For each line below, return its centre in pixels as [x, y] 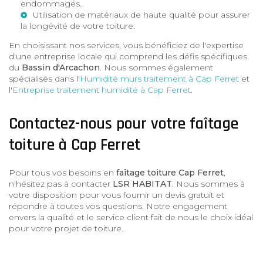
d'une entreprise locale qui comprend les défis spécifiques [128, 56]
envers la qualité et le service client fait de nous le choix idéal [131, 217]
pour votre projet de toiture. [66, 228]
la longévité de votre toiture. [78, 26]
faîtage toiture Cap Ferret [170, 172]
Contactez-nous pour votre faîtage [124, 124]
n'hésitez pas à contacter [61, 183]
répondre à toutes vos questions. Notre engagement [118, 206]
